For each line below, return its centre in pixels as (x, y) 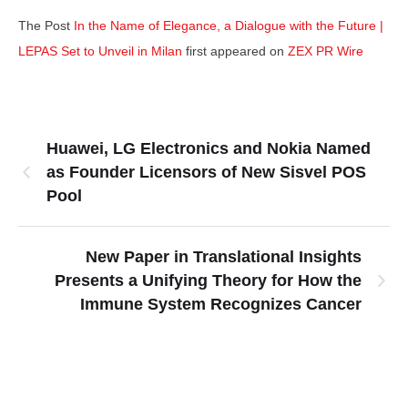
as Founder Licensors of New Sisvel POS (206, 173)
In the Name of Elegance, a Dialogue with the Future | (229, 26)
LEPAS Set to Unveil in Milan (102, 51)
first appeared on (237, 51)
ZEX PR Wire (326, 51)
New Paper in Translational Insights (224, 257)
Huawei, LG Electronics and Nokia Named (209, 149)
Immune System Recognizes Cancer (221, 305)
